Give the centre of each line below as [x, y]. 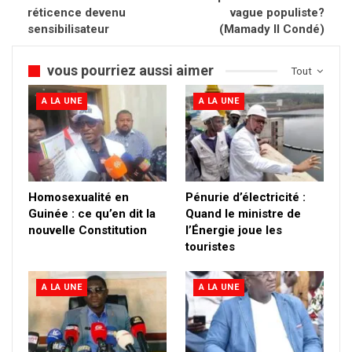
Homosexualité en [79, 197]
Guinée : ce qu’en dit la [92, 213]
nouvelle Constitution [88, 230]
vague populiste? [277, 13]
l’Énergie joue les [234, 230]
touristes [210, 246]
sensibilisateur [68, 29]
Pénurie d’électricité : [246, 197]
